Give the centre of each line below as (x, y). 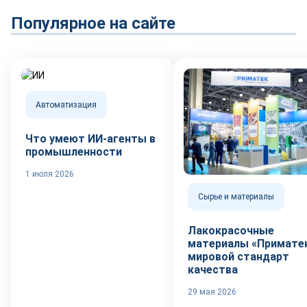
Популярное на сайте (93, 23)
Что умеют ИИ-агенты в (90, 139)
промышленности (74, 152)
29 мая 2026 (212, 292)
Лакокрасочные (231, 231)
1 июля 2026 (50, 174)
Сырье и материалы (236, 197)
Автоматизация (66, 105)
